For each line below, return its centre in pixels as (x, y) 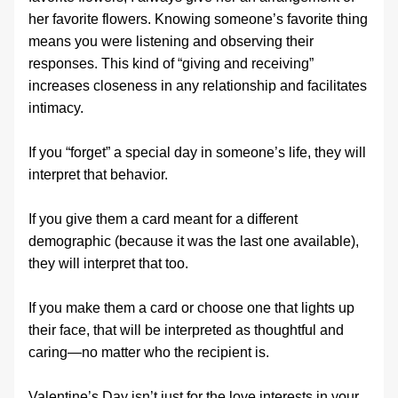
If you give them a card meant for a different (163, 219)
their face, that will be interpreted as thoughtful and (186, 330)
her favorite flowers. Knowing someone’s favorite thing (198, 19)
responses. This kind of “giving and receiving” (171, 64)
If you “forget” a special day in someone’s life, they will (197, 152)
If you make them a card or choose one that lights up (191, 308)
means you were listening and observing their (171, 41)
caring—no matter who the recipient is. (149, 352)
